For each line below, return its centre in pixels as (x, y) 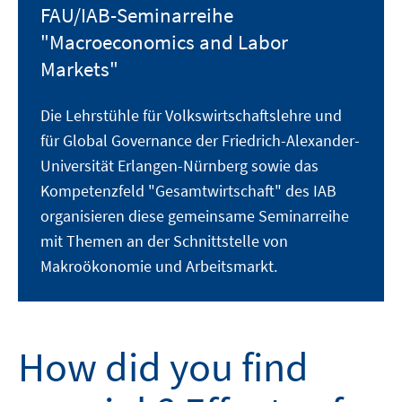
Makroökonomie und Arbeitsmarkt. (159, 267)
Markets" (79, 69)
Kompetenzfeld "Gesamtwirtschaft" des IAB (188, 191)
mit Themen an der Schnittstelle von (164, 241)
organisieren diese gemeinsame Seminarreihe (195, 216)
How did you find (163, 367)
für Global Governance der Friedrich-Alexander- (200, 141)
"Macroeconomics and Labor (164, 42)
